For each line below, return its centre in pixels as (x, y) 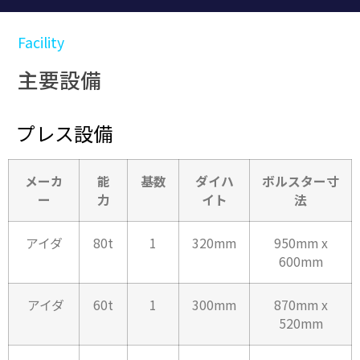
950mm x (301, 243)
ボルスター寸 (301, 181)
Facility (41, 42)
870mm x (301, 305)
